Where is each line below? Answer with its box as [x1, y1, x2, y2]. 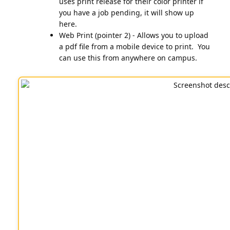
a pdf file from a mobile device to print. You [59, 42, 210, 51]
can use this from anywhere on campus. [59, 53, 197, 63]
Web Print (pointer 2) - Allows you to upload [59, 30, 208, 40]
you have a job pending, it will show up [59, 8, 194, 17]
